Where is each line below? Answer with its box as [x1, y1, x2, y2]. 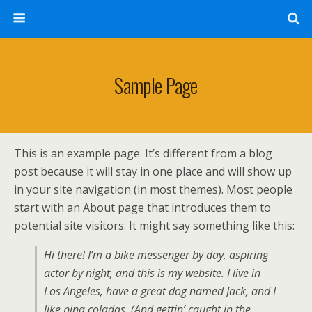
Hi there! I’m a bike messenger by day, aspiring [44, 247, 268, 263]
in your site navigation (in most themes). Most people [14, 182, 292, 197]
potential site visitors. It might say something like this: [14, 218, 295, 233]
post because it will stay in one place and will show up [14, 164, 292, 179]
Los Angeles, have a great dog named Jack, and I [44, 283, 276, 299]
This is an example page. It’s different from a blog [14, 146, 272, 161]
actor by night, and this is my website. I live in [44, 265, 260, 281]
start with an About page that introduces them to [14, 200, 271, 215]
